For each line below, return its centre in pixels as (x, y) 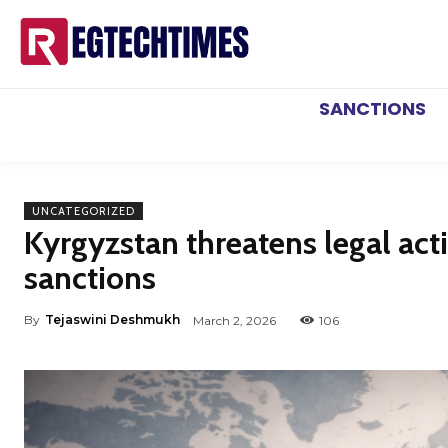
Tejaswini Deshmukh (112, 320)
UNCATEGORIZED (83, 211)
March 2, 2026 (234, 320)
